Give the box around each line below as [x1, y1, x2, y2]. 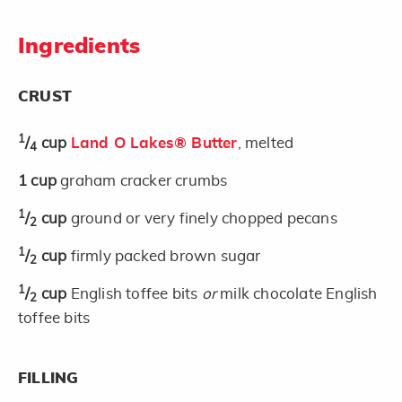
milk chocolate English [216, 285, 378, 301]
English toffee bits [70, 285, 202, 301]
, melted [237, 135, 294, 151]
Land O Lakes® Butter [70, 135, 238, 151]
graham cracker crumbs [60, 172, 228, 188]
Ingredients [18, 35, 141, 57]
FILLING [18, 370, 79, 386]
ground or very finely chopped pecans [70, 210, 337, 226]
